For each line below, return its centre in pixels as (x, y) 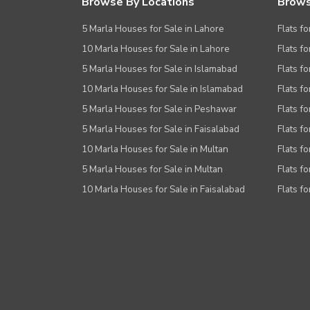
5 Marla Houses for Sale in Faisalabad (161, 129)
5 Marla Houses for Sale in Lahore (153, 29)
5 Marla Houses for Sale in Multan (152, 170)
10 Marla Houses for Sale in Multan (155, 149)
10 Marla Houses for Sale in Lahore (156, 49)
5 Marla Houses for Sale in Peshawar (159, 109)
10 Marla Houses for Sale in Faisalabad (163, 190)
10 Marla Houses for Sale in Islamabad (162, 89)
